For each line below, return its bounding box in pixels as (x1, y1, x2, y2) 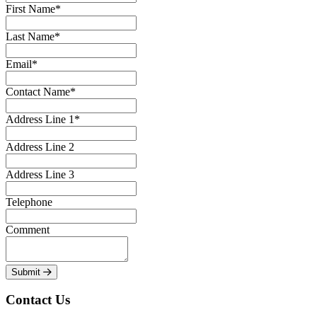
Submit (11, 266, 43, 277)
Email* (6, 57, 38, 70)
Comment (6, 223, 50, 236)
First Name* (6, 2, 61, 15)
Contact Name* (6, 85, 76, 98)
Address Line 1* (6, 113, 80, 125)
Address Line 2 (6, 140, 74, 153)
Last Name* (6, 30, 60, 42)
